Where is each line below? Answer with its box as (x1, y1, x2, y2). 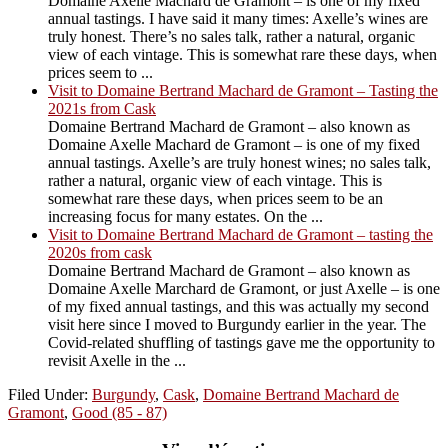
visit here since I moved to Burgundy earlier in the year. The (48, 315, 426, 333)
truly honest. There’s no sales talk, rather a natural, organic (48, 27, 415, 45)
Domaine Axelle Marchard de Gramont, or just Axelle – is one (48, 279, 440, 297)
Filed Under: (8, 385, 92, 403)
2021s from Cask (48, 99, 156, 117)
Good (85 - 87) (72, 403, 167, 421)
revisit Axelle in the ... (48, 351, 186, 369)
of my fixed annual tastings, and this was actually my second (48, 297, 429, 315)
